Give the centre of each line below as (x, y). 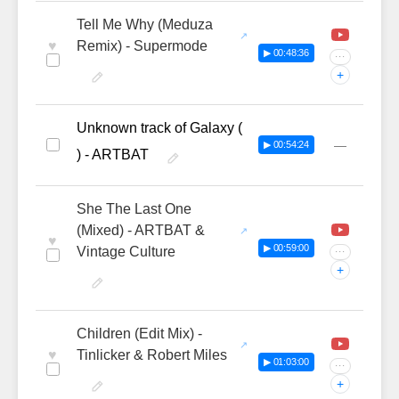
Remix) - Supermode (142, 46)
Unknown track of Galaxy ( (159, 128)
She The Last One (134, 209)
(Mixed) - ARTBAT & (141, 230)
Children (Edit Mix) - (139, 334)
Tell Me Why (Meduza (145, 24)
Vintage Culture (126, 252)
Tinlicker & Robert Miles (152, 355)
